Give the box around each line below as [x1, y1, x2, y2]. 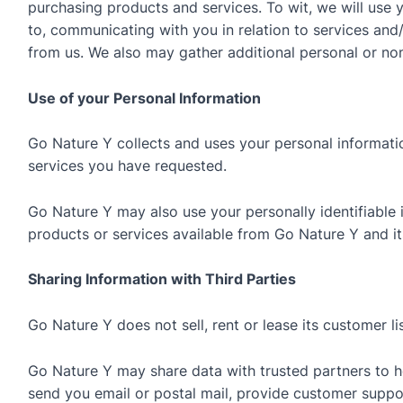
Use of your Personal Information [27, 88, 261, 107]
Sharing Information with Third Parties [27, 270, 296, 289]
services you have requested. [27, 157, 227, 175]
